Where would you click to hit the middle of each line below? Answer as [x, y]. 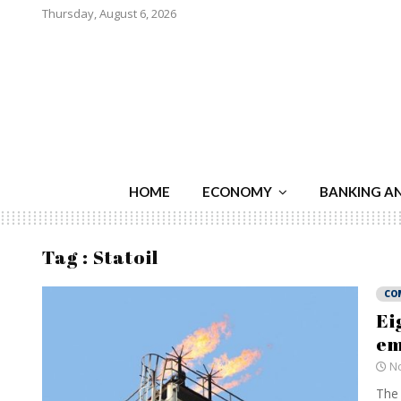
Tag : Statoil [100, 257]
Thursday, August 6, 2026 [109, 13]
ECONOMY [237, 192]
